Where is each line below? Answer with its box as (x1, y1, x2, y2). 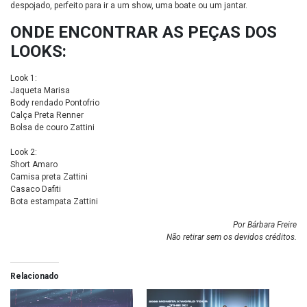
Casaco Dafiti (10, 184, 61, 194)
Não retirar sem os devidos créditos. (167, 232, 297, 242)
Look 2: (10, 147, 37, 157)
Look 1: (10, 73, 37, 83)
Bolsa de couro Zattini (10, 122, 95, 132)
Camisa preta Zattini (10, 171, 88, 182)
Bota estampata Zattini (10, 196, 98, 206)
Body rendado (10, 97, 65, 108)
